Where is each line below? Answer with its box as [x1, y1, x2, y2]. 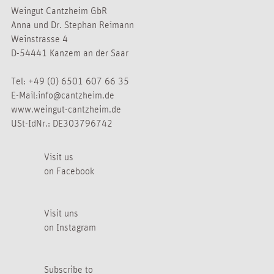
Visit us [44, 150, 73, 163]
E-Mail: [11, 89, 38, 102]
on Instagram [44, 221, 96, 234]
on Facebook [44, 165, 94, 177]
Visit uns [44, 207, 78, 220]
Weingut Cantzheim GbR [11, 4, 107, 17]
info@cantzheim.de [38, 89, 114, 102]
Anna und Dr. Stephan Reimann [11, 18, 134, 31]
